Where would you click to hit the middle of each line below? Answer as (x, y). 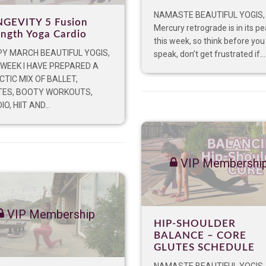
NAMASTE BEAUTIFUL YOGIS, (209, 15)
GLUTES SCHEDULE (204, 248)
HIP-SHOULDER (195, 224)
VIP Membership (50, 215)
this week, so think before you (209, 41)
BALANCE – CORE (200, 236)
